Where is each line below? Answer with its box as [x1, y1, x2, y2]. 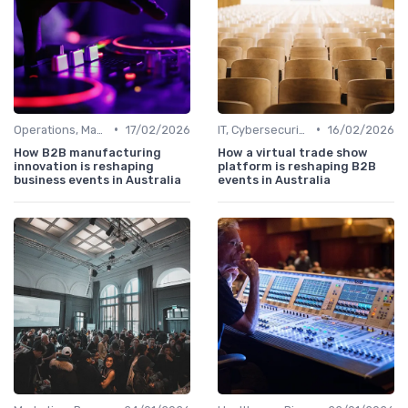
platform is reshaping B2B [218, 158, 376, 173]
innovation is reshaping [14, 158, 154, 173]
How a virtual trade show [218, 145, 368, 159]
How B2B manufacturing [14, 145, 161, 159]
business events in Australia [14, 172, 181, 187]
